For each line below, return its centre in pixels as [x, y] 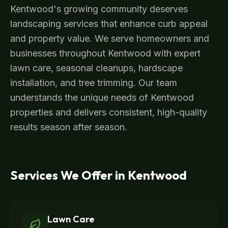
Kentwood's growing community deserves [99, 9]
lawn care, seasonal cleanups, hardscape [96, 68]
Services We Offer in [69, 175]
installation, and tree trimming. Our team [94, 83]
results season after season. [69, 127]
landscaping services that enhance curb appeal [109, 24]
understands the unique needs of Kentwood [102, 97]
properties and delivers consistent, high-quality [109, 112]
